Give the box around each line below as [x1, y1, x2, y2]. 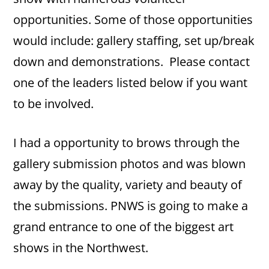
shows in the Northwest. [13, 240, 149, 256]
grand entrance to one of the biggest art [13, 219, 234, 235]
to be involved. [13, 95, 97, 112]
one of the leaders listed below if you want [13, 74, 248, 91]
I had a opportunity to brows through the [13, 134, 240, 151]
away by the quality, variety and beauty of [13, 177, 243, 193]
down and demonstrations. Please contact [13, 53, 250, 70]
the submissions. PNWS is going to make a [13, 198, 249, 214]
